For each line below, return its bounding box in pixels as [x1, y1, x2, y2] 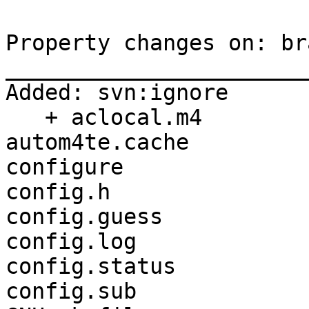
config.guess [6, 204, 163, 230]
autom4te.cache [6, 130, 189, 155]
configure [6, 154, 123, 180]
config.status [6, 254, 176, 279]
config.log [6, 229, 137, 255]
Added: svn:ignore [6, 80, 228, 106]
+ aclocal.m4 [6, 105, 45, 130]
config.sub [6, 279, 137, 304]
